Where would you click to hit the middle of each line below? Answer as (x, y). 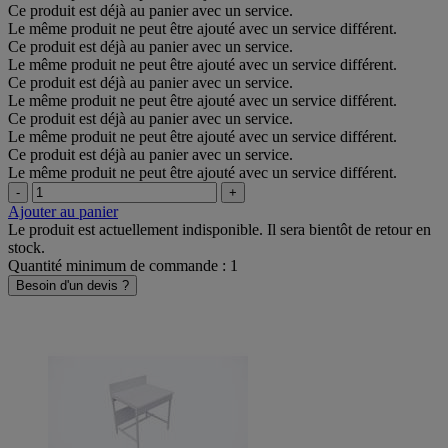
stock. (26, 247)
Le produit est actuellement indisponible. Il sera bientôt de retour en (219, 229)
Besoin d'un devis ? (72, 285)
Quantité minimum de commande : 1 (123, 265)
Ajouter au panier (63, 211)
